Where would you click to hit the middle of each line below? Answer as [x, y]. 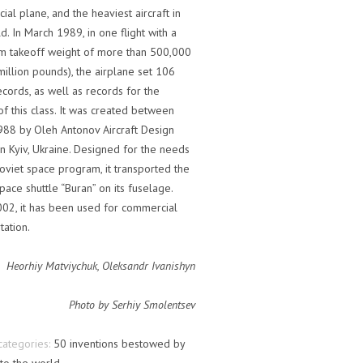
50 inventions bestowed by [119, 344]
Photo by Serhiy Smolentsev [132, 305]
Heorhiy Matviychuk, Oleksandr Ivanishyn [101, 266]
